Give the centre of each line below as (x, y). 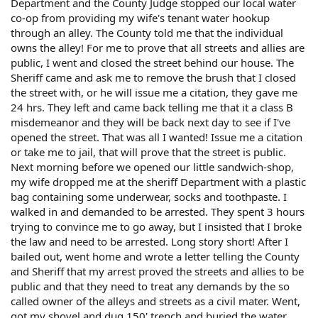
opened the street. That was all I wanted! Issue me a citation (157, 137)
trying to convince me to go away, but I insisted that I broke (156, 226)
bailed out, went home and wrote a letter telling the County (155, 256)
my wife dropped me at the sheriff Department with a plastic (158, 182)
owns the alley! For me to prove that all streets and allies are (158, 48)
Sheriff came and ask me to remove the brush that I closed (153, 77)
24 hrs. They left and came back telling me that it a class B (152, 107)
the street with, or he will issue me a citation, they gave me (154, 92)
